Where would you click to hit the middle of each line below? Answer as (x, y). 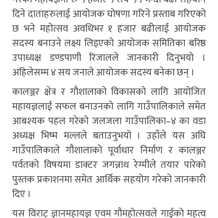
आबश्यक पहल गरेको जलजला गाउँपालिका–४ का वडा (109, 121)
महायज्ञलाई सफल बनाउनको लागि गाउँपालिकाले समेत (109, 106)
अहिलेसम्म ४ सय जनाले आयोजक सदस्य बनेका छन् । (103, 72)
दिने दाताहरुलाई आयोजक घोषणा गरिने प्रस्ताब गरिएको (109, 14)
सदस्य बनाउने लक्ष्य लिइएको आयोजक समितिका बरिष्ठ (109, 43)
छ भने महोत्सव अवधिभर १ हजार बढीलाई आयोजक (109, 28)
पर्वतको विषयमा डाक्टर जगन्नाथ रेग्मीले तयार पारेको (109, 165)
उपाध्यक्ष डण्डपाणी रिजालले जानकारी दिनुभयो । (109, 58)
